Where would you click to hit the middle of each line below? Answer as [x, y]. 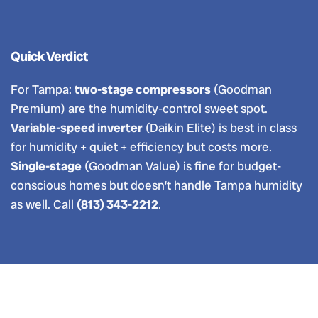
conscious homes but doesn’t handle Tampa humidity [157, 185]
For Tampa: [43, 89]
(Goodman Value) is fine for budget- [181, 166]
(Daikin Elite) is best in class [220, 128]
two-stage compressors [143, 89]
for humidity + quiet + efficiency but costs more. [141, 147]
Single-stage [46, 166]
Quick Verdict [49, 56]
